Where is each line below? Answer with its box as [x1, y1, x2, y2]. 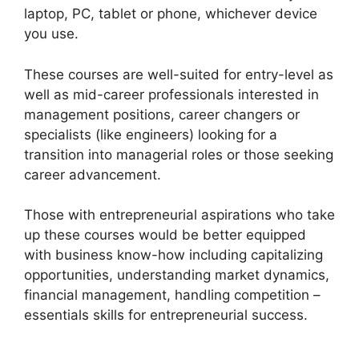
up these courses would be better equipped [24, 227, 306, 243]
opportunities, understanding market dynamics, [24, 267, 329, 283]
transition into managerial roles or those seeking [24, 146, 333, 163]
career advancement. [24, 166, 161, 183]
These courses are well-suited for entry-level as [24, 66, 333, 83]
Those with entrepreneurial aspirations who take [24, 207, 335, 223]
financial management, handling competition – [24, 287, 321, 303]
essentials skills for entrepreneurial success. [24, 307, 308, 323]
